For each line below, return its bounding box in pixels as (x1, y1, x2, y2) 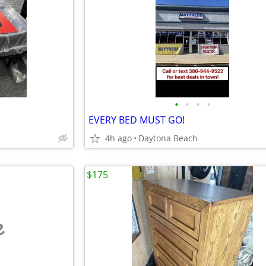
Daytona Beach (138, 132, 198, 144)
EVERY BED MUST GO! (88, 113, 185, 126)
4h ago (105, 132, 132, 144)
